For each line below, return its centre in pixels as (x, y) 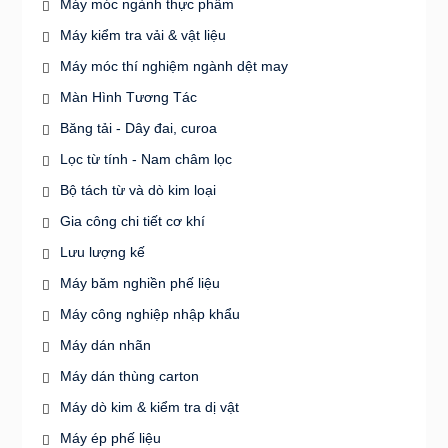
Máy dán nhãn (105, 344)
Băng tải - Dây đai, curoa (138, 127)
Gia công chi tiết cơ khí (132, 220)
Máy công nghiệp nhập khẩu (149, 313)
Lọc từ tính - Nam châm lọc (145, 158)
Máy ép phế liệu (110, 437)
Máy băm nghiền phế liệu (139, 282)
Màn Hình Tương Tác (128, 96)
